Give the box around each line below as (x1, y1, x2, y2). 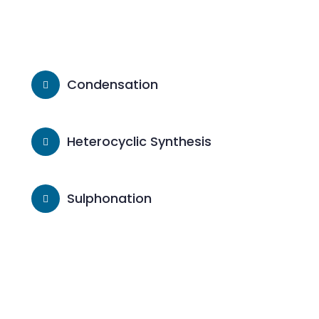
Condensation (67, 75, 159, 93)
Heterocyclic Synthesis (67, 132, 212, 150)
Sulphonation (67, 189, 152, 207)
